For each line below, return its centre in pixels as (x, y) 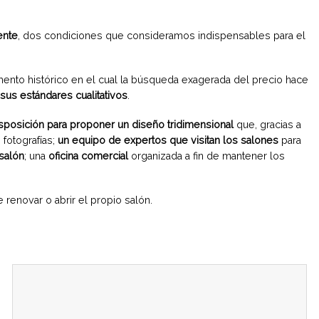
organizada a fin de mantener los (208, 156)
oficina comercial (90, 156)
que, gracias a (267, 124)
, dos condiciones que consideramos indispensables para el (162, 35)
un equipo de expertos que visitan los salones (168, 140)
